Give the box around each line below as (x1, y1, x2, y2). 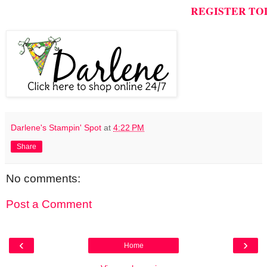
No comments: (6, 172, 80, 185)
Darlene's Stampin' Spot (11, 122, 101, 132)
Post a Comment (6, 198, 92, 211)
